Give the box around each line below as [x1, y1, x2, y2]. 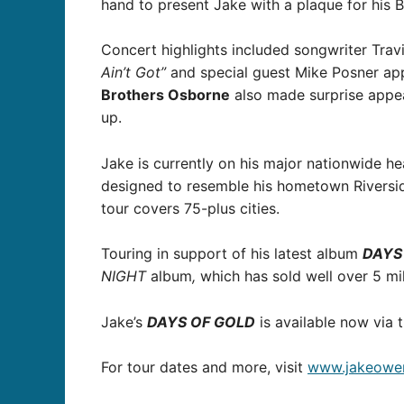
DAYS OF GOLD [147, 312, 255, 331]
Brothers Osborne [101, 86, 230, 105]
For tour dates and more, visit [101, 358, 308, 377]
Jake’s [101, 312, 147, 331]
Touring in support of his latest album [101, 244, 363, 263]
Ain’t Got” [101, 63, 166, 82]
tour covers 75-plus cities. [101, 198, 280, 217]
